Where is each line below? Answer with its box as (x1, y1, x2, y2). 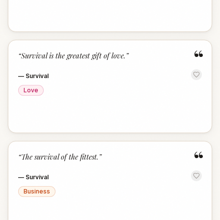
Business (24, 188, 50, 195)
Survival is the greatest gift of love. (21, 51, 126, 60)
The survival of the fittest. (21, 152, 99, 162)
